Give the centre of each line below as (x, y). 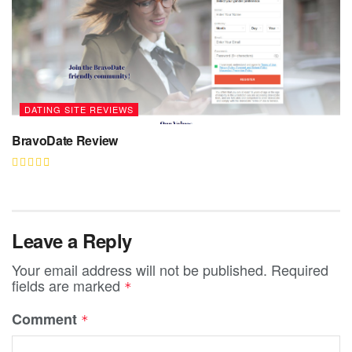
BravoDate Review (65, 141)
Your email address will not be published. (139, 270)
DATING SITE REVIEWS (79, 110)
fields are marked (68, 286)
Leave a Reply (72, 241)
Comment (46, 319)
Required (300, 270)
